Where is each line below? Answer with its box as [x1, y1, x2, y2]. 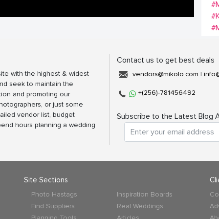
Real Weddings [117, 202, 163, 210]
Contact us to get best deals [117, 55, 215, 65]
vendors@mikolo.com [132, 70, 198, 78]
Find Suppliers [31, 202, 75, 210]
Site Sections [24, 175, 68, 184]
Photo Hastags [31, 190, 77, 198]
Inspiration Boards [117, 190, 173, 198]
